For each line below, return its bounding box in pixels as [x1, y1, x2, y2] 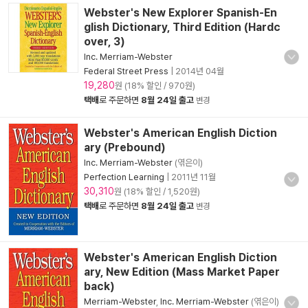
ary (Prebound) [84, 141, 166, 154]
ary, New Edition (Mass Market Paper [84, 265, 280, 278]
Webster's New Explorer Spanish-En [84, 6, 277, 19]
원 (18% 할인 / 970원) [115, 80, 195, 91]
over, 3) [84, 35, 125, 48]
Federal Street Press [84, 66, 168, 76]
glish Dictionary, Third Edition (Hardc [84, 21, 280, 34]
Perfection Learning [84, 172, 164, 182]
